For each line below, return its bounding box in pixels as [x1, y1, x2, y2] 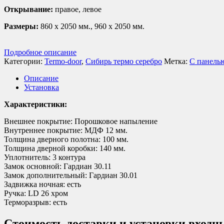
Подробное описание [4, 47, 76, 56]
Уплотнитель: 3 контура [4, 152, 85, 161]
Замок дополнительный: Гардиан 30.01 [4, 170, 137, 179]
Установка [24, 82, 59, 91]
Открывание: [4, 4, 53, 13]
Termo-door [44, 56, 81, 65]
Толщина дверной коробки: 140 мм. [4, 143, 125, 152]
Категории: [4, 56, 44, 65]
